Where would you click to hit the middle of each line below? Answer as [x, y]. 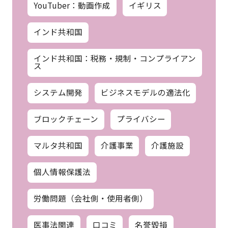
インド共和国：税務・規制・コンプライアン [115, 58]
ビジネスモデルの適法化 [145, 92]
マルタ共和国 [58, 145]
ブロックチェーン [66, 119]
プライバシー [141, 119]
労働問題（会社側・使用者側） [90, 198]
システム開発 [58, 92]
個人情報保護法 [62, 172]
